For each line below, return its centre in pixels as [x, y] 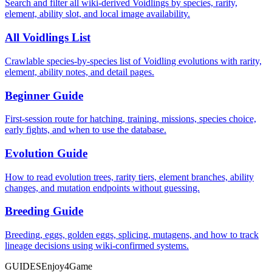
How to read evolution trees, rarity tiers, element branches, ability [129, 177]
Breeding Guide [44, 211]
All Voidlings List [48, 38]
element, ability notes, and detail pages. [80, 72]
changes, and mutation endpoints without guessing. [102, 188]
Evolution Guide [46, 154]
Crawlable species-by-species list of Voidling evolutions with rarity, [133, 61]
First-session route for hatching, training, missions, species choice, [131, 119]
